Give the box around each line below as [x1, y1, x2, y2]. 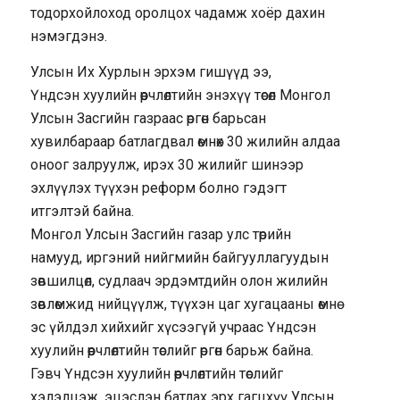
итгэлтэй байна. [29, 202, 134, 220]
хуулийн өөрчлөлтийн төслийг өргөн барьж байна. [29, 341, 313, 359]
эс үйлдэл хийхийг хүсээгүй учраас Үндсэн [29, 318, 316, 336]
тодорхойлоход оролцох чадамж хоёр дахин [29, 4, 325, 22]
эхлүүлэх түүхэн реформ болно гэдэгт [29, 179, 287, 196]
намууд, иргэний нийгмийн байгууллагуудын [29, 248, 329, 266]
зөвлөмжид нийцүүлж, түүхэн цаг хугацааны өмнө [29, 295, 337, 312]
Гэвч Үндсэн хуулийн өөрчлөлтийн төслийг [29, 364, 283, 382]
